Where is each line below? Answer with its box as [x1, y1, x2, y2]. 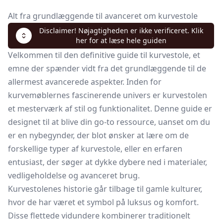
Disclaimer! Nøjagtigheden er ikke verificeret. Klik [39, 26, 203, 35]
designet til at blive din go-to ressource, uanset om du [8, 116, 210, 127]
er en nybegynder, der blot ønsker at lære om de [8, 130, 189, 141]
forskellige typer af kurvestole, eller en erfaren [8, 143, 182, 154]
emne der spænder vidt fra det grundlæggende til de [8, 63, 206, 74]
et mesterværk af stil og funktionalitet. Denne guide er [8, 103, 212, 114]
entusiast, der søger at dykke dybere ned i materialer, [8, 157, 207, 167]
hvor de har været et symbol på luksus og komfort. [8, 197, 199, 208]
